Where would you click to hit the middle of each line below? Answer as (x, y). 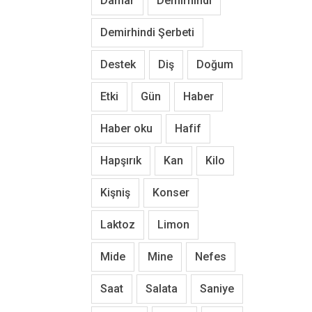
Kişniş (115, 193)
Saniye (217, 289)
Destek (118, 64)
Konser (171, 193)
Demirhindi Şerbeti (147, 32)
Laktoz (118, 225)
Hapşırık (121, 161)
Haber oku (126, 128)
